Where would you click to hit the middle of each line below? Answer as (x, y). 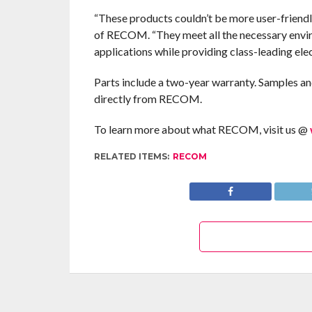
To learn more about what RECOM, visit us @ (202, 129)
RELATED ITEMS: (131, 156)
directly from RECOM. (148, 98)
